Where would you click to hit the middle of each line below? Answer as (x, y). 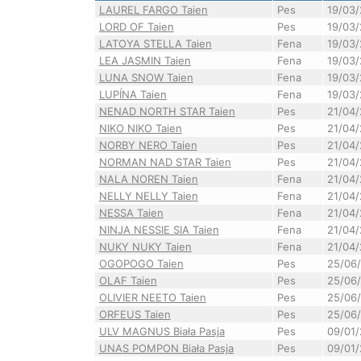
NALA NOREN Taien (148, 179)
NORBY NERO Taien (148, 145)
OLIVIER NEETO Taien (152, 297)
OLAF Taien (128, 280)
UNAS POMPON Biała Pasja (166, 348)
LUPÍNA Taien (133, 94)
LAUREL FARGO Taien (153, 10)
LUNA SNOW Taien (146, 77)
